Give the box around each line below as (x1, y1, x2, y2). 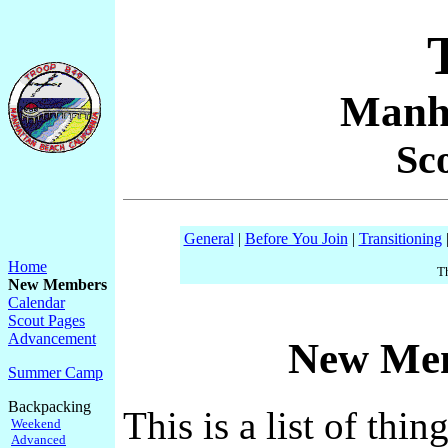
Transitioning (358, 230, 442, 247)
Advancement (8, 330, 96, 347)
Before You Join (244, 230, 348, 247)
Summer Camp (8, 364, 103, 381)
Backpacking (8, 398, 91, 415)
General (183, 230, 234, 247)
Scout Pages (8, 312, 85, 329)
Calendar (8, 294, 65, 311)
